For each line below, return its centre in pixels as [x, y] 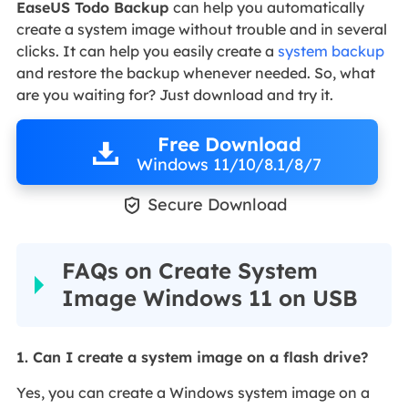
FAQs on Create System [189, 271]
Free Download [229, 143]
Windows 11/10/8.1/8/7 [229, 164]
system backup [331, 51]
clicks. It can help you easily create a [147, 51]
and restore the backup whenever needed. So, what [195, 73]
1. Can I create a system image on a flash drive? [192, 357]
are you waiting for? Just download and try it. [174, 95]
